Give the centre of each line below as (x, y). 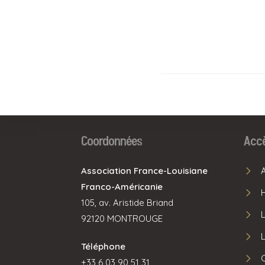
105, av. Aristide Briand (127, 203)
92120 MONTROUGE (122, 219)
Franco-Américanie (122, 187)
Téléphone (103, 246)
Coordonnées (112, 142)
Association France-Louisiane (144, 171)
